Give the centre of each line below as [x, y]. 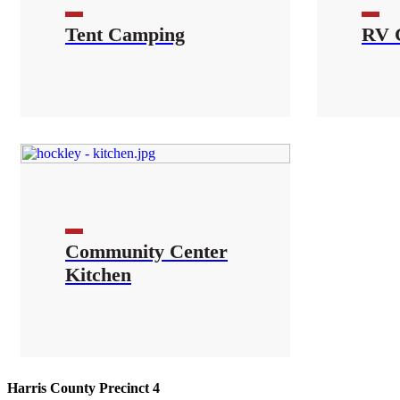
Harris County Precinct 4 [83, 387]
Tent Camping [125, 35]
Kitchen [98, 274]
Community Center [146, 251]
